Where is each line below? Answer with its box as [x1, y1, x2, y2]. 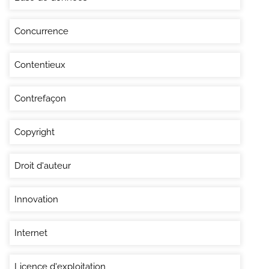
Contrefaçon [14, 92, 66, 104]
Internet [14, 227, 47, 238]
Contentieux [14, 59, 65, 70]
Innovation [14, 193, 58, 205]
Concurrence [14, 25, 68, 37]
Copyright [14, 126, 55, 138]
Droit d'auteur [14, 160, 71, 171]
